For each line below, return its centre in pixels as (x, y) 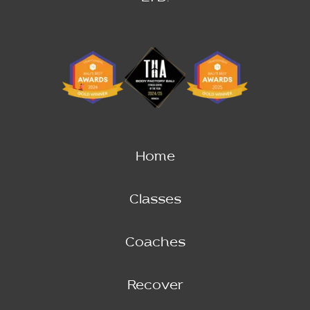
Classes (155, 200)
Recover (155, 285)
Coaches (155, 243)
